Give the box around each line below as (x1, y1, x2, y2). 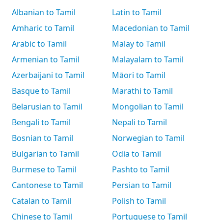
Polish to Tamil (112, 195, 166, 206)
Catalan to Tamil (12, 195, 71, 206)
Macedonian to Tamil (112, 23, 190, 33)
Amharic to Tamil (12, 23, 74, 33)
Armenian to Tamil (12, 54, 80, 65)
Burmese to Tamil (12, 164, 77, 175)
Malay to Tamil (112, 38, 165, 49)
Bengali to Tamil (12, 117, 71, 128)
